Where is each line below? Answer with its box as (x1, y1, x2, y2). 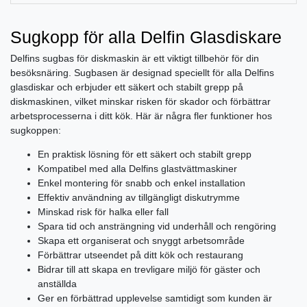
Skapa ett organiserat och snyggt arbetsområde (38, 235, 245, 247)
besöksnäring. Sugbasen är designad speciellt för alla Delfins (10, 67, 274, 79)
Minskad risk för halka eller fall (38, 206, 169, 218)
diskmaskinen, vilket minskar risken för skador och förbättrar (10, 96, 271, 108)
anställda (38, 278, 77, 290)
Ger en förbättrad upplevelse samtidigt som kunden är (38, 293, 272, 304)
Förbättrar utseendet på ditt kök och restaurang (38, 249, 243, 261)
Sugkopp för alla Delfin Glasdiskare (10, 27, 282, 47)
